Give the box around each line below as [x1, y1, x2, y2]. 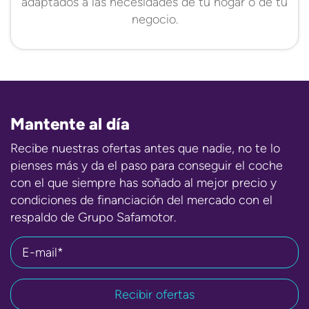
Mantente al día [10, 114, 130, 134]
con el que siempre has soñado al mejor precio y [10, 175, 277, 190]
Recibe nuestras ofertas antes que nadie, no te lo [10, 141, 280, 156]
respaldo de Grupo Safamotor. [10, 210, 176, 225]
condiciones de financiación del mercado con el [10, 192, 272, 208]
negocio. [131, 12, 178, 27]
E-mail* [22, 244, 63, 260]
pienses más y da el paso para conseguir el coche [10, 158, 283, 173]
